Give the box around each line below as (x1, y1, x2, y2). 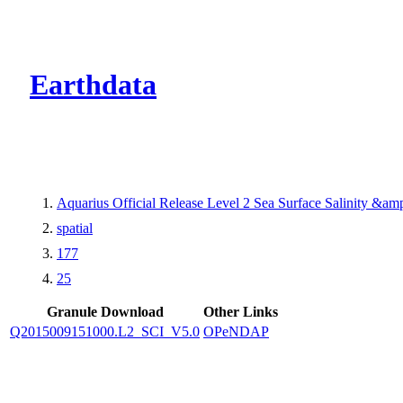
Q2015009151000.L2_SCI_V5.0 (10, 323, 200, 339)
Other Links (203, 303, 278, 319)
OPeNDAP (203, 323, 269, 339)
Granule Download (46, 303, 164, 319)
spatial (57, 219, 93, 236)
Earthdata (30, 68, 157, 102)
